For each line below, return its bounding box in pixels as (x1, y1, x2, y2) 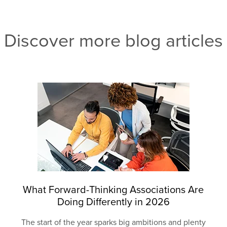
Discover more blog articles (4, 30, 223, 52)
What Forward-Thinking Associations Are (23, 184, 204, 196)
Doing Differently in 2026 (57, 196, 170, 208)
